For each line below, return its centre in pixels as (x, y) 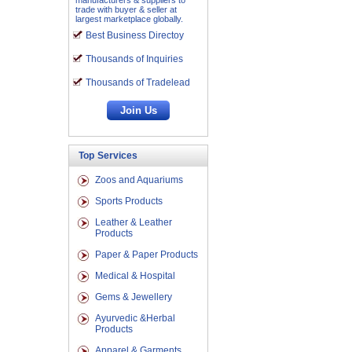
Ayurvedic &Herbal (135, 318)
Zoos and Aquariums (139, 180)
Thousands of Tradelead (138, 82)
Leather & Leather (134, 222)
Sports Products (129, 201)
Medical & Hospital (135, 276)
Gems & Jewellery (134, 297)
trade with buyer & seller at (126, 9)
